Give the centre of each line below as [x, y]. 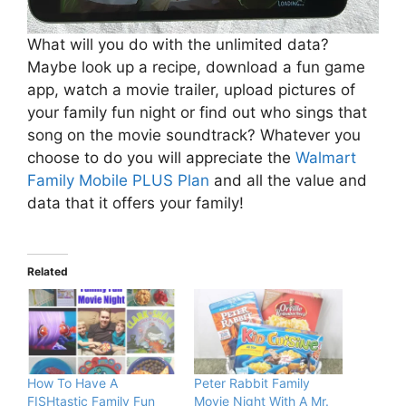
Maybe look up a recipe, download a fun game [196, 68]
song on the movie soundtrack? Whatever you [194, 135]
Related [48, 271]
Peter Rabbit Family [252, 382]
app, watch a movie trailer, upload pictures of [191, 90]
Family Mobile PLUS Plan [118, 181]
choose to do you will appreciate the [161, 158]
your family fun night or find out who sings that [197, 113]
